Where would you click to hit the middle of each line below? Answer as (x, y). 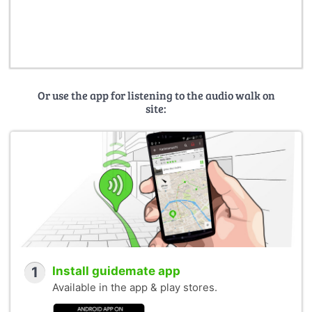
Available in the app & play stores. (135, 288)
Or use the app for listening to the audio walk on (156, 95)
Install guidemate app (116, 271)
